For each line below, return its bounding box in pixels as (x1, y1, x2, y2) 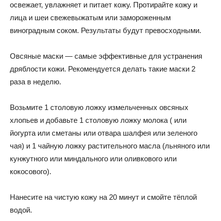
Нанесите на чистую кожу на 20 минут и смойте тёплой (10, 193, 197, 201)
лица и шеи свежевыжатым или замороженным (10, 13, 171, 22)
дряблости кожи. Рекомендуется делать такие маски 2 (10, 65, 195, 73)
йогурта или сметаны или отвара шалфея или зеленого (10, 129, 197, 137)
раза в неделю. (10, 77, 61, 86)
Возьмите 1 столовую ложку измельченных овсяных (10, 103, 188, 111)
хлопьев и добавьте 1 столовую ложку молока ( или (10, 116, 186, 124)
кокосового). (10, 167, 51, 176)
